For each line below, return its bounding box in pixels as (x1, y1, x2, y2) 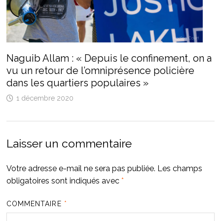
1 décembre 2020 (16, 94, 74, 103)
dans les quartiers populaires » (6, 77, 148, 89)
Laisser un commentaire (6, 137, 132, 150)
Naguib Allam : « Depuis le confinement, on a (6, 52, 212, 65)
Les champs (157, 164, 202, 174)
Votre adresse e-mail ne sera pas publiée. (6, 164, 155, 174)
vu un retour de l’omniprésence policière (6, 65, 194, 77)
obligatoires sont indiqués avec (6, 176, 121, 186)
